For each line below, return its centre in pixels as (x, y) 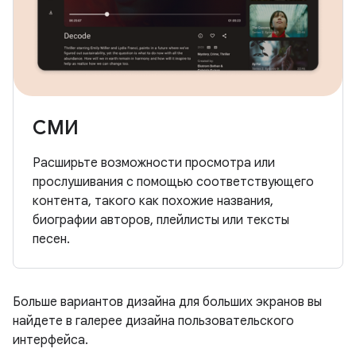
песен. (51, 240)
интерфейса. (50, 341)
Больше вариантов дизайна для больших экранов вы (167, 302)
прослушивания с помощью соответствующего (173, 182)
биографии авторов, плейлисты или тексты (161, 221)
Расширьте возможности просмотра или (154, 163)
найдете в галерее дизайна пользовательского (153, 321)
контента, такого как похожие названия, (153, 201)
